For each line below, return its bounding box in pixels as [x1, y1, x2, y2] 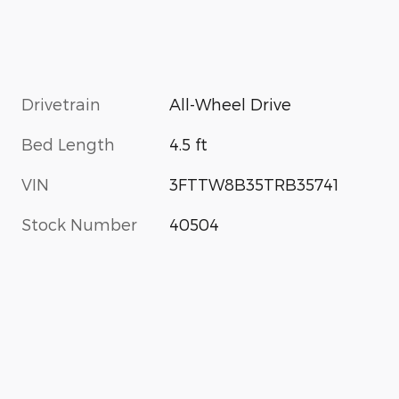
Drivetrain [21, 94, 101, 113]
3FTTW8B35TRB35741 [169, 174, 340, 193]
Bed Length [21, 134, 115, 153]
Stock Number [21, 214, 137, 233]
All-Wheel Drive [169, 94, 292, 113]
